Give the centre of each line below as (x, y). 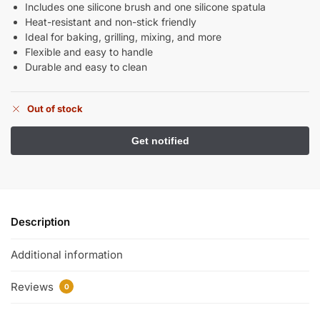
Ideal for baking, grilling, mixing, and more (123, 36)
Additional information (67, 254)
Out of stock (55, 109)
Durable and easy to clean (86, 66)
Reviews (34, 287)
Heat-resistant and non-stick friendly (111, 21)
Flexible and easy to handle (89, 51)
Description (40, 222)
